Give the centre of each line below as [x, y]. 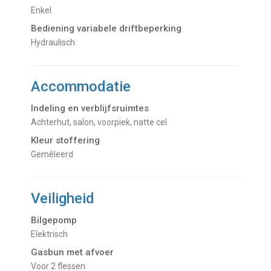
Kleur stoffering [66, 141]
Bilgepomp [54, 220]
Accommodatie [81, 87]
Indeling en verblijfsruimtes [90, 109]
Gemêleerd [55, 155]
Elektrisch [52, 234]
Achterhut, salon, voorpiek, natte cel [102, 122]
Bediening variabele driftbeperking [106, 29]
